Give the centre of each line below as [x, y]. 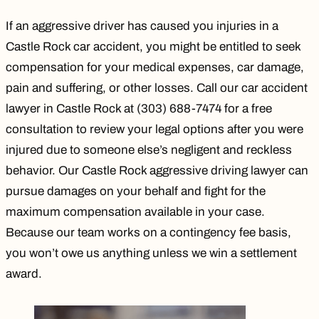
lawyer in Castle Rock [63, 108]
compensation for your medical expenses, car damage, [155, 67]
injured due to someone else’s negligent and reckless [149, 150]
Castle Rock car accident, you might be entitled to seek [153, 46]
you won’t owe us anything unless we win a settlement [151, 253]
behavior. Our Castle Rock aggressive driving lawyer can [157, 170]
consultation [40, 129]
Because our [42, 232]
